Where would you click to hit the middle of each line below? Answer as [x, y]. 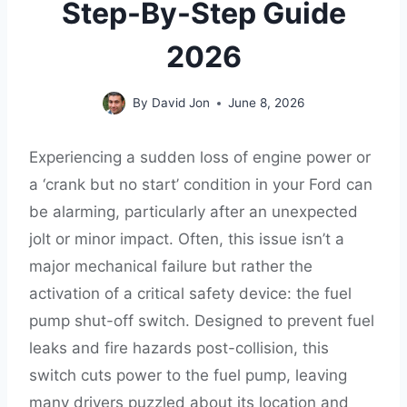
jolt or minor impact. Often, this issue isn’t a [187, 239]
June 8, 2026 [266, 103]
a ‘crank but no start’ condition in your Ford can [201, 184]
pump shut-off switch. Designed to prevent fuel [202, 321]
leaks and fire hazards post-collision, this [179, 348]
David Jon [180, 103]
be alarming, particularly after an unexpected [194, 212]
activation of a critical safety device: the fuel [190, 293]
